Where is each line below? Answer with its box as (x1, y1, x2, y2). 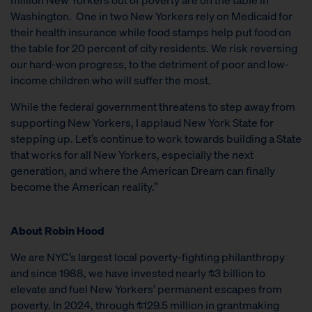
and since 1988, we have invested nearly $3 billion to (10, 265, 265, 281)
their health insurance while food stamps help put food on (10, 24, 291, 40)
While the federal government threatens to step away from (10, 99, 295, 114)
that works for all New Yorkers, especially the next (10, 147, 253, 162)
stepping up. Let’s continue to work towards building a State (10, 131, 302, 146)
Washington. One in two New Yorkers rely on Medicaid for (10, 8, 292, 24)
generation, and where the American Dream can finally (10, 163, 275, 178)
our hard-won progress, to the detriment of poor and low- (10, 56, 289, 72)
